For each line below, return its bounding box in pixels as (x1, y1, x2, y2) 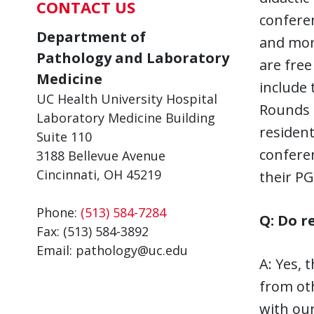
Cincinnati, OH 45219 (36, 166, 161, 183)
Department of (36, 27, 146, 46)
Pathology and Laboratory (36, 48, 229, 67)
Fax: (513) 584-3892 (36, 223, 149, 240)
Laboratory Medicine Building (36, 109, 215, 126)
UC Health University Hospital (36, 90, 217, 107)
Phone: (36, 204, 81, 221)
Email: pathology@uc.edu (36, 242, 188, 259)
